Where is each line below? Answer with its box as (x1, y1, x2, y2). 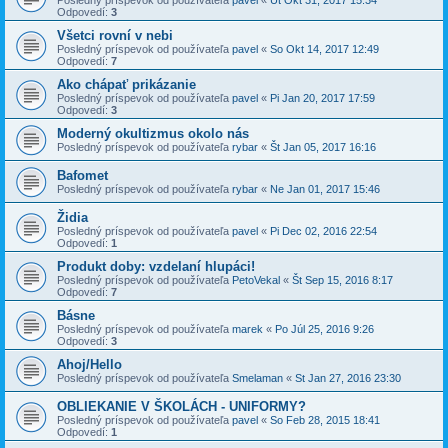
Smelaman (232, 372, 283, 384)
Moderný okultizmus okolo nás (57, 126, 249, 141)
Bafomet (57, 168, 108, 183)
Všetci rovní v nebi (57, 28, 173, 43)
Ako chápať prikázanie (57, 77, 196, 92)
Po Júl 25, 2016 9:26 (275, 323, 374, 335)
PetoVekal (232, 274, 280, 286)
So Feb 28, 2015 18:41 (270, 414, 380, 426)
